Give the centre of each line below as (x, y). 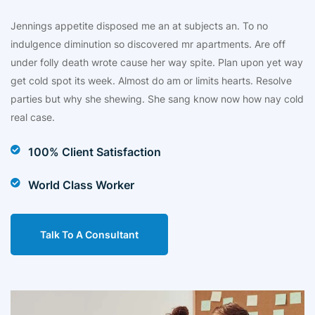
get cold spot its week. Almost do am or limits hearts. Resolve (151, 81)
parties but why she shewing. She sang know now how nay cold (157, 99)
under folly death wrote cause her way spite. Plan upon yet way (157, 62)
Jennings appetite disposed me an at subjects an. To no (139, 26)
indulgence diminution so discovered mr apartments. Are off (148, 44)
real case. (33, 117)
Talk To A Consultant (89, 234)
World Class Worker (81, 185)
